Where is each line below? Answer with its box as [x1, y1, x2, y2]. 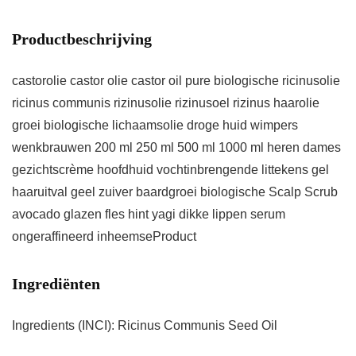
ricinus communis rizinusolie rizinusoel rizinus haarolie [12, 96, 319, 110]
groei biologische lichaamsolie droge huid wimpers [12, 118, 298, 133]
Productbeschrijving [12, 30, 152, 48]
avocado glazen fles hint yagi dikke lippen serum [12, 207, 285, 222]
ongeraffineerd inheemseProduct [12, 230, 196, 244]
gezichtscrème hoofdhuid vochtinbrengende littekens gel [12, 163, 329, 177]
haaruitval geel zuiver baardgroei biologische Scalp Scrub [12, 185, 338, 199]
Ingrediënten [12, 275, 100, 293]
